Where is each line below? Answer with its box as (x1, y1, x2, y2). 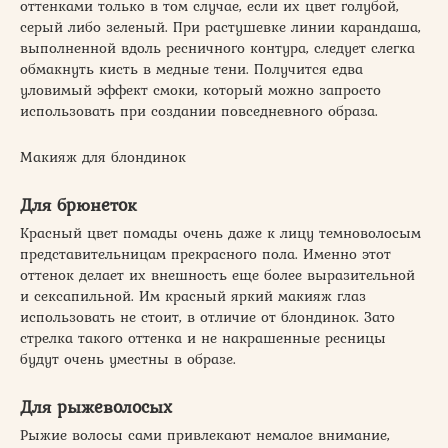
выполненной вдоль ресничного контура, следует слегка (20, 36, 415, 59)
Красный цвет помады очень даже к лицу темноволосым (20, 221, 421, 244)
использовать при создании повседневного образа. (20, 99, 378, 122)
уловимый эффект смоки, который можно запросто (20, 78, 381, 101)
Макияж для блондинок (20, 145, 186, 168)
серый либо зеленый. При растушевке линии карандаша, (20, 15, 421, 38)
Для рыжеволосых (20, 392, 172, 420)
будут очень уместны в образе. (20, 347, 236, 370)
